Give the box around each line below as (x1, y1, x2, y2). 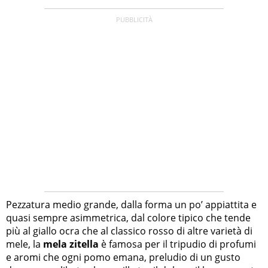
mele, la (6, 237, 43, 251)
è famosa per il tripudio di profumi (99, 237, 256, 251)
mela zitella (43, 237, 99, 251)
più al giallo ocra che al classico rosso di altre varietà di (6, 224, 252, 238)
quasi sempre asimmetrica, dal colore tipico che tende (6, 211, 251, 225)
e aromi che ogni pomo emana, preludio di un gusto (6, 251, 240, 264)
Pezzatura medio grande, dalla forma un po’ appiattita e (6, 198, 257, 212)
